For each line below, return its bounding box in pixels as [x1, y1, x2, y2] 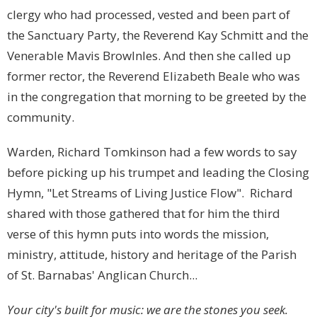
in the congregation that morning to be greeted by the [7, 88, 306, 105]
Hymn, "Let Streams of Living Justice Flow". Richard [7, 185, 293, 202]
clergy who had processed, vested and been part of [7, 6, 290, 23]
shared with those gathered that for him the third [7, 205, 280, 222]
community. [7, 109, 77, 126]
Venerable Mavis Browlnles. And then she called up [7, 47, 291, 64]
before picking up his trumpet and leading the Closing [7, 164, 309, 181]
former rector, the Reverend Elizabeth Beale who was [7, 68, 300, 85]
